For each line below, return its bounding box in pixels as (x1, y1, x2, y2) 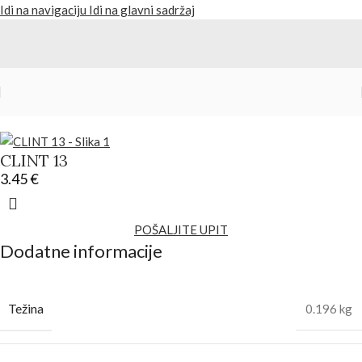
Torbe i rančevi (108, 95, 188, 111)
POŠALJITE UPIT (134, 221, 228, 237)
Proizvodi (51, 95, 103, 111)
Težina (8, 300, 44, 316)
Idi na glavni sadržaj (89, 2, 195, 17)
